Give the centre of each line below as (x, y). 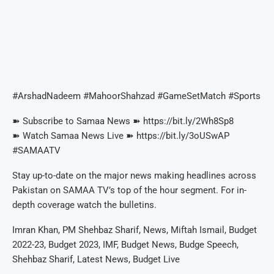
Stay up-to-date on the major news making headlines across (134, 176)
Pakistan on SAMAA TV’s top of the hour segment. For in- (129, 191)
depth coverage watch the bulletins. (84, 205)
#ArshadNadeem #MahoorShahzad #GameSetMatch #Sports (136, 96)
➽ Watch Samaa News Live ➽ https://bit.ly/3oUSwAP (121, 136)
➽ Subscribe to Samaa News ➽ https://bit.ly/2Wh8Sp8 (123, 121)
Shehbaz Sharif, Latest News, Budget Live (96, 260)
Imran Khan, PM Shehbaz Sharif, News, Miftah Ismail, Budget (135, 230)
